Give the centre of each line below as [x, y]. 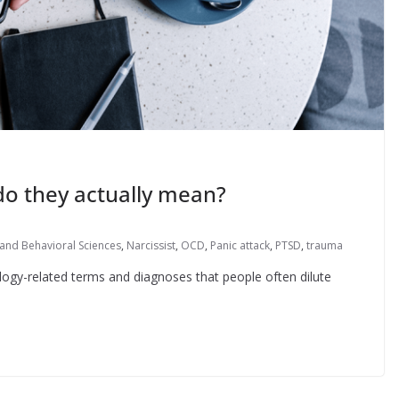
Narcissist [151, 246]
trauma [325, 246]
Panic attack [240, 246]
